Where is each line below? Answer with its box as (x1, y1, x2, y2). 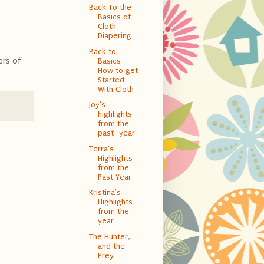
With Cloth (97, 84, 134, 94)
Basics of (97, 12, 131, 22)
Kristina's (88, 188, 121, 197)
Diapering (97, 31, 131, 41)
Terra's (88, 144, 114, 153)
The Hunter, (88, 232, 130, 241)
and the (97, 241, 125, 250)
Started (97, 75, 124, 84)
